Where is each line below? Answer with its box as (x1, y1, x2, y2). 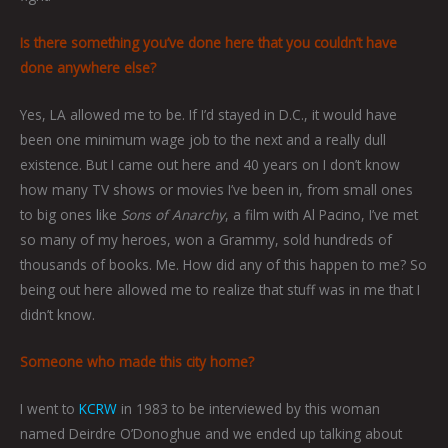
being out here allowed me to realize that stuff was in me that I (20, 279, 420, 299)
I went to (20, 398, 79, 418)
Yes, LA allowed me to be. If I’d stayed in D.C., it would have (20, 104, 397, 124)
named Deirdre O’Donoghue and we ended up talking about (20, 423, 402, 443)
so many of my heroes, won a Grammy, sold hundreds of (20, 229, 392, 249)
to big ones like (20, 204, 121, 224)
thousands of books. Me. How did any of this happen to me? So (20, 254, 427, 274)
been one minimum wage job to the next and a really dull (20, 129, 386, 149)
